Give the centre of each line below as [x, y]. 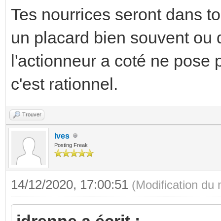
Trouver [32, 114]
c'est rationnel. [64, 84]
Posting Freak [71, 145]
